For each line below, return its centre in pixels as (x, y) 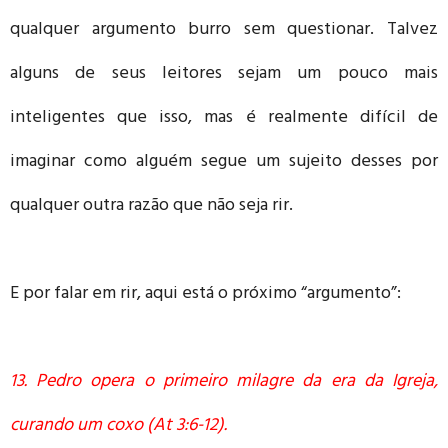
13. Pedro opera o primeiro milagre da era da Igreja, (224, 382)
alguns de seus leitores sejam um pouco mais (224, 74)
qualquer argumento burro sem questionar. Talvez (224, 30)
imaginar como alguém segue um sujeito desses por (224, 162)
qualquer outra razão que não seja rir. (151, 206)
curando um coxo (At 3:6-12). (118, 426)
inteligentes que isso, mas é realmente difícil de (224, 118)
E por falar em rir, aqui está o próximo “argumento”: (205, 294)
